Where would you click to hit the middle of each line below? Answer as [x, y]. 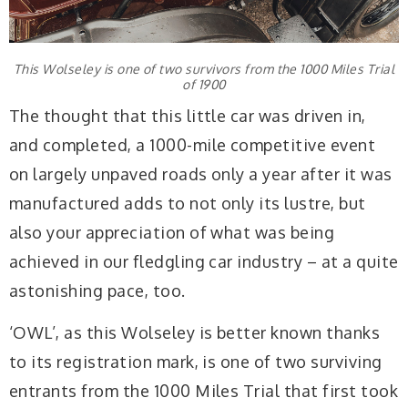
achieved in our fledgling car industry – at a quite [204, 262]
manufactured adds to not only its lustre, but [188, 204]
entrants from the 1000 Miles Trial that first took [204, 390]
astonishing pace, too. [97, 291]
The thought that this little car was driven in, [188, 116]
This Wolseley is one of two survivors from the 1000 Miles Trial [204, 68]
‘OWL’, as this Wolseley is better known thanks [195, 332]
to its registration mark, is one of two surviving [196, 361]
